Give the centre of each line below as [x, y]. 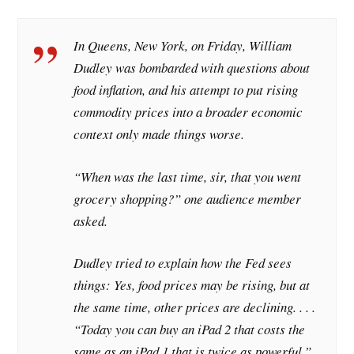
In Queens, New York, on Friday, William [183, 46]
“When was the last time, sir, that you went [188, 176]
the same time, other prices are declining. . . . [195, 307]
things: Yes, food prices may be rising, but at [192, 285]
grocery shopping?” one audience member [188, 198]
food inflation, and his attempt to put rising [186, 90]
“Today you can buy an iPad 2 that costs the [190, 330]
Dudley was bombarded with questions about [192, 68]
